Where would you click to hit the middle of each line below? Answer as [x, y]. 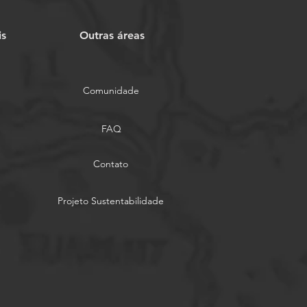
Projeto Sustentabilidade [110, 201]
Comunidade [111, 91]
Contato [110, 164]
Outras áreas [112, 36]
